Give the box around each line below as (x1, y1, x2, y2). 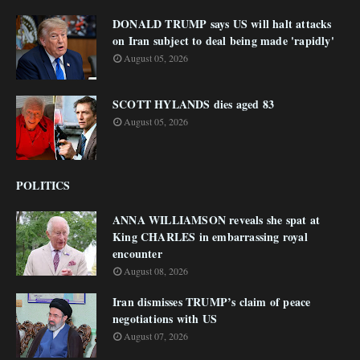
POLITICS (16, 176, 71, 194)
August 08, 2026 (124, 264, 188, 277)
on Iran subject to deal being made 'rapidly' (112, 31, 334, 49)
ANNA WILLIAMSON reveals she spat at (112, 211, 320, 228)
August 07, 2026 (124, 329, 188, 342)
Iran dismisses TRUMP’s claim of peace (112, 292, 311, 310)
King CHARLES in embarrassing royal (112, 227, 308, 245)
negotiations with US (112, 309, 217, 327)
